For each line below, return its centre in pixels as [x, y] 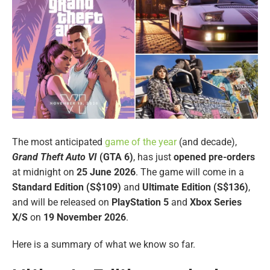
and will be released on [62, 202]
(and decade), [207, 142]
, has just [153, 157]
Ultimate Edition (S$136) [195, 187]
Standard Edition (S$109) [67, 187]
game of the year [141, 142]
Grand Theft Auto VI [55, 157]
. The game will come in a [190, 172]
